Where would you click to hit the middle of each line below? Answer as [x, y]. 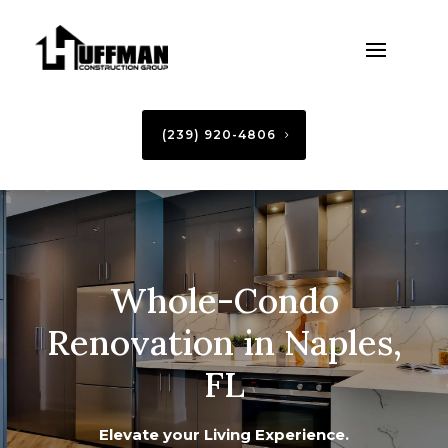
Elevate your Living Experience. [224, 435]
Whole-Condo [224, 301]
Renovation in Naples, [224, 343]
